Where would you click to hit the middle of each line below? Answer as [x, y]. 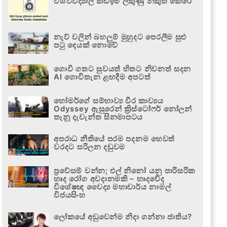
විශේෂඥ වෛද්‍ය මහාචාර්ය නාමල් [112, 186]
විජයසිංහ [70, 195]
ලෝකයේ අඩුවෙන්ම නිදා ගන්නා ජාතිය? [123, 216]
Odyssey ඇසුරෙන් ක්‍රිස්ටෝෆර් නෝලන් [123, 108]
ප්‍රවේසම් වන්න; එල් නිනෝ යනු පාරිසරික [125, 170]
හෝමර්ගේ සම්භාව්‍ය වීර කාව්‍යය [109, 100]
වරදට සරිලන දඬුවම [90, 146]
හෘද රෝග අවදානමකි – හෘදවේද [109, 178]
